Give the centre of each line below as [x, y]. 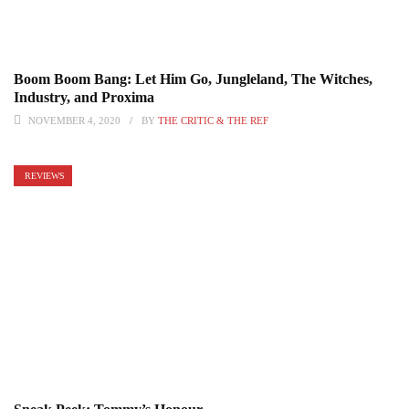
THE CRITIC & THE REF [213, 121]
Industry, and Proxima [84, 98]
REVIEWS [45, 176]
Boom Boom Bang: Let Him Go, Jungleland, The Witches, [193, 79]
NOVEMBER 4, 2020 [74, 121]
